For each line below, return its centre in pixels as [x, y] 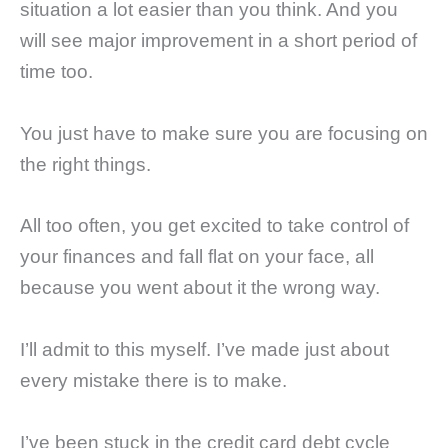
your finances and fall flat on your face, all [197, 257]
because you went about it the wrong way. [200, 288]
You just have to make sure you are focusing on [224, 133]
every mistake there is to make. [153, 381]
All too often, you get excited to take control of [214, 226]
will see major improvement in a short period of [218, 41]
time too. [56, 72]
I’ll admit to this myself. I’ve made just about [204, 350]
